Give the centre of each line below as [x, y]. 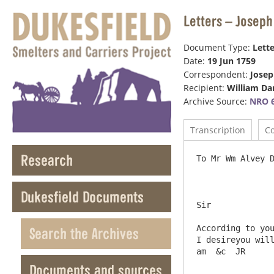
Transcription [218, 130]
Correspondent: [217, 74]
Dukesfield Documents [82, 197]
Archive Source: [217, 101]
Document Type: [218, 47]
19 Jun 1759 [231, 61]
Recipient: [205, 88]
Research [47, 160]
